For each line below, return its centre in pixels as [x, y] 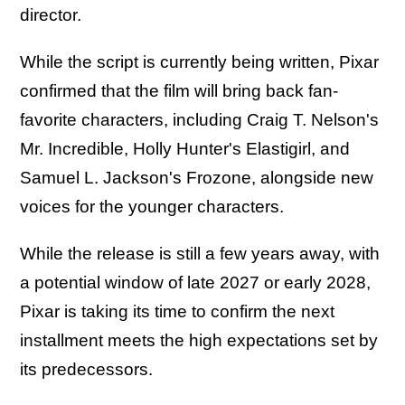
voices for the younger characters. [154, 206]
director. [53, 14]
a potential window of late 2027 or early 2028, [195, 282]
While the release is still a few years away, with [200, 253]
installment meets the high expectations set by [199, 340]
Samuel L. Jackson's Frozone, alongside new [197, 177]
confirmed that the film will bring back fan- [179, 90]
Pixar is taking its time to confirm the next [177, 311]
